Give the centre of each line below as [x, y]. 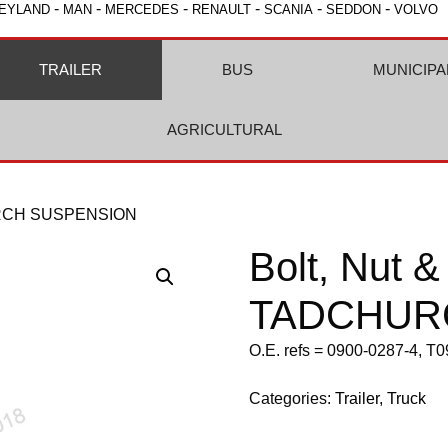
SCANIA [288, 9]
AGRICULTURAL [224, 129]
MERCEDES [142, 9]
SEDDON [353, 9]
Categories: [292, 398]
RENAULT [221, 9]
